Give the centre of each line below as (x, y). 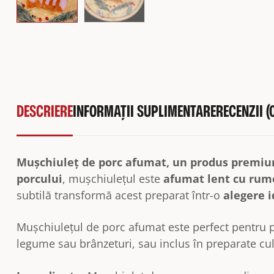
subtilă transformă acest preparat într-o (120, 195)
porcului (39, 178)
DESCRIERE (45, 110)
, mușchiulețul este (113, 178)
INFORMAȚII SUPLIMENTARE (144, 110)
